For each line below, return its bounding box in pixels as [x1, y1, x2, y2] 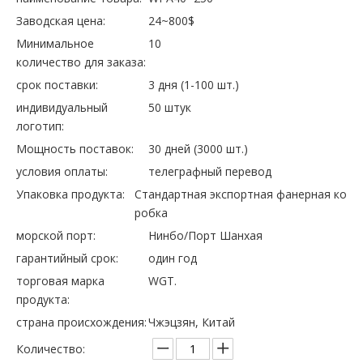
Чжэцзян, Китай [148, 314, 236, 330]
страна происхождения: [16, 314, 147, 330]
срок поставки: [16, 77, 98, 92]
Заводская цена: [16, 13, 105, 28]
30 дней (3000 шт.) [148, 141, 249, 156]
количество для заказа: [16, 54, 146, 70]
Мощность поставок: [16, 141, 134, 156]
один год [148, 250, 198, 266]
